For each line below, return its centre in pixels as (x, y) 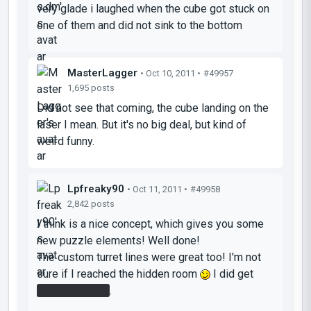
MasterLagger (102, 73)
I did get (232, 274)
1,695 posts (91, 87)
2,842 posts (91, 203)
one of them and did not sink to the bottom (140, 25)
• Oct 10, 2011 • (170, 73)
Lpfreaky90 (96, 188)
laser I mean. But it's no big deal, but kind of (142, 124)
